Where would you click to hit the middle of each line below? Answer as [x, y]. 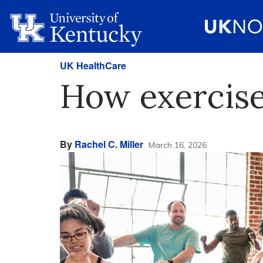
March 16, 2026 [178, 145]
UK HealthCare [93, 65]
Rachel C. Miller [109, 144]
